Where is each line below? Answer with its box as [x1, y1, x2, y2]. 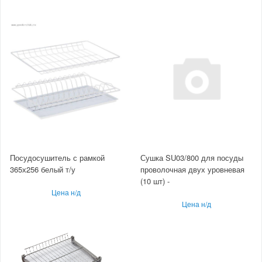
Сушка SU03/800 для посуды [140, 152, 243, 164]
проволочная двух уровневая [140, 164, 244, 175]
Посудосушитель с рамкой [10, 152, 105, 164]
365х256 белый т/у [10, 164, 75, 175]
